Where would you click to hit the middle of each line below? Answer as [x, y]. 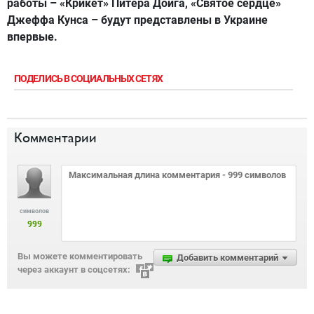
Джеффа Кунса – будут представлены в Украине [137, 20]
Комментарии [55, 138]
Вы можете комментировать [80, 256]
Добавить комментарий [227, 258]
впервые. [32, 37]
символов [34, 211]
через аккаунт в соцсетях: [74, 270]
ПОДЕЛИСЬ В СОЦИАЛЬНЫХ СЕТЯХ [88, 78]
